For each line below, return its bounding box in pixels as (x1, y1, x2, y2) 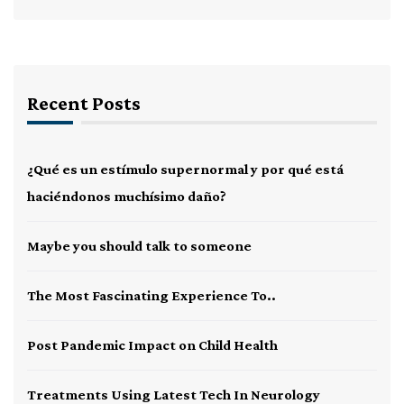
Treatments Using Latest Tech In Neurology (27, 387, 320, 402)
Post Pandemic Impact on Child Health (27, 337, 278, 353)
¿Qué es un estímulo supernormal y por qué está (27, 161, 344, 177)
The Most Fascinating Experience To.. (27, 288, 276, 303)
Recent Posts (27, 92, 141, 115)
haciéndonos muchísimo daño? (27, 188, 226, 204)
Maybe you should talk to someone (27, 238, 252, 253)
